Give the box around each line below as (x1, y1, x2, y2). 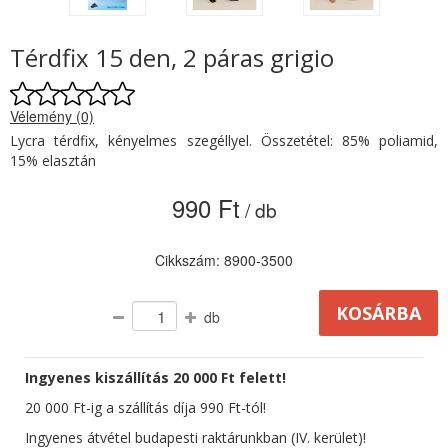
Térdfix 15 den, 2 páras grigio (10, 41, 334, 75)
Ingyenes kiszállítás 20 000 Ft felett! (25, 368, 286, 388)
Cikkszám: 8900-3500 (155, 250, 293, 271)
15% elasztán (10, 151, 96, 171)
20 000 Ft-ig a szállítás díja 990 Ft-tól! (25, 398, 266, 418)
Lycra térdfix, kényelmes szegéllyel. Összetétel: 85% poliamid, (10, 131, 438, 151)
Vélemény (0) (10, 106, 94, 127)
